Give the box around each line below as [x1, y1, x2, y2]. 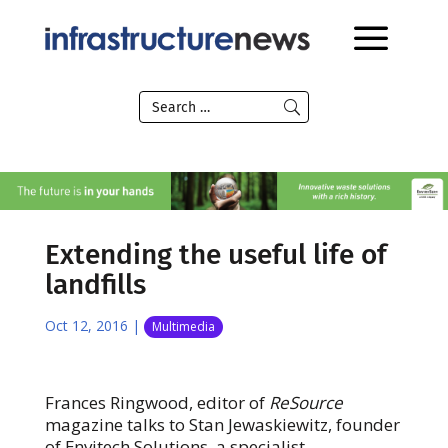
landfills [44, 267, 146, 301]
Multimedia [151, 317, 215, 335]
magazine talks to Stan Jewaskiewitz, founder [44, 412, 400, 436]
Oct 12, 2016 [44, 315, 128, 335]
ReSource [268, 390, 343, 414]
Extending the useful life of [44, 237, 387, 271]
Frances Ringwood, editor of [44, 390, 269, 414]
